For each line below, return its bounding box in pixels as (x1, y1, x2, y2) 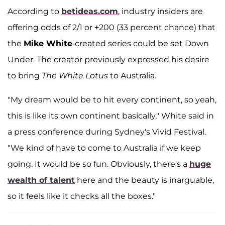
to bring (8, 70, 42, 80)
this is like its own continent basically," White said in (8, 110, 214, 121)
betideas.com (61, 6, 118, 16)
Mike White (24, 38, 72, 48)
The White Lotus (42, 70, 110, 80)
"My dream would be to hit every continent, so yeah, (8, 94, 216, 104)
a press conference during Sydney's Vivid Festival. (8, 127, 206, 137)
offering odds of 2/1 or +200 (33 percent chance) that (8, 22, 215, 32)
